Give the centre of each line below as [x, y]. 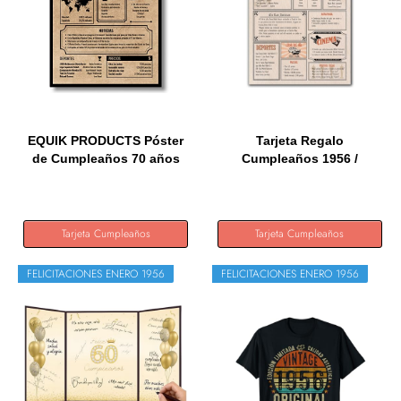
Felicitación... [299, 176]
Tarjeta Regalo [299, 141]
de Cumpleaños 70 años [106, 158]
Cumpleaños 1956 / [299, 158]
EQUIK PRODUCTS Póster [106, 141]
